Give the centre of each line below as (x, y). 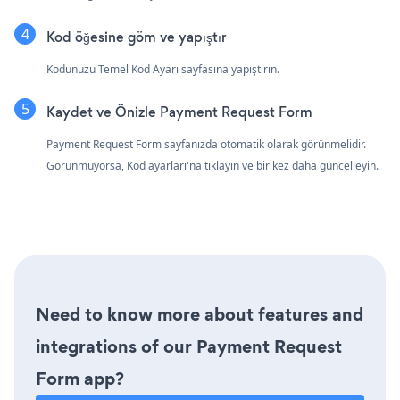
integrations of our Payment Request (189, 346)
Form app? (80, 378)
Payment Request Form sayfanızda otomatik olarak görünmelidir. (206, 144)
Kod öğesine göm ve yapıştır (137, 37)
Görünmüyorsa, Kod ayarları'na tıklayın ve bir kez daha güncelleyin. (212, 165)
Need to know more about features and (200, 314)
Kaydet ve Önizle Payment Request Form (179, 112)
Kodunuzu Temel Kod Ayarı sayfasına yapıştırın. (163, 69)
